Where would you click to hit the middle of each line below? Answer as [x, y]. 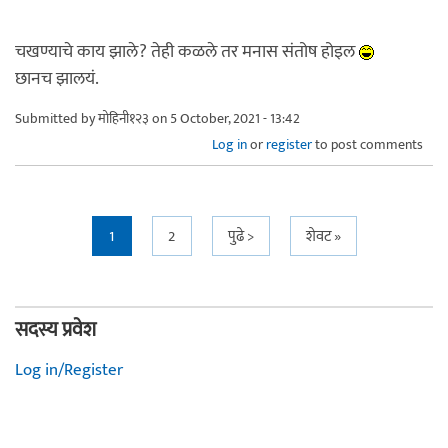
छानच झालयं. [57, 78]
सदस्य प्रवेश [55, 329]
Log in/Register [69, 369]
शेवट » [323, 236]
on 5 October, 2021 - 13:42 [224, 118]
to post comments [367, 144]
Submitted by [56, 118]
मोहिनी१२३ [123, 118]
